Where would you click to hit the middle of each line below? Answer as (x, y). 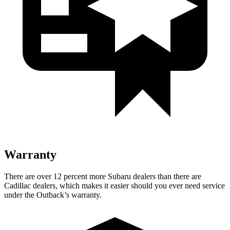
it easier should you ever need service (164, 185)
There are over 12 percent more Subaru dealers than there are (103, 176)
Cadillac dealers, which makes (53, 185)
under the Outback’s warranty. (53, 195)
